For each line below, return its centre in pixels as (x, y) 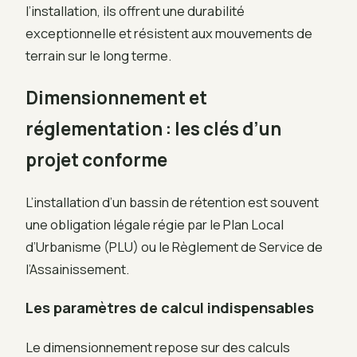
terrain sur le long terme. (98, 55)
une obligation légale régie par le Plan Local (155, 224)
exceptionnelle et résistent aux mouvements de (169, 33)
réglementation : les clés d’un (153, 128)
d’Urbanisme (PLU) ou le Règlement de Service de (174, 246)
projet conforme (96, 159)
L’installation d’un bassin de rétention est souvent (172, 202)
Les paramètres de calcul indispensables (170, 307)
